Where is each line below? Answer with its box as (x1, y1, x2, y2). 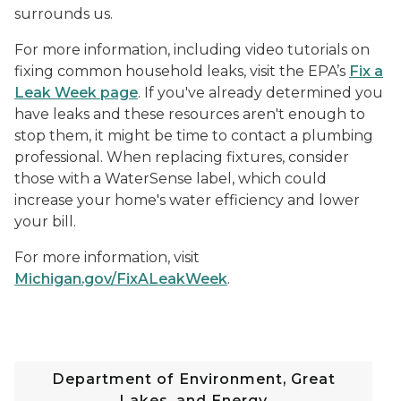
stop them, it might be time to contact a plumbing (14, 127, 373, 145)
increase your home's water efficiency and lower (14, 192, 360, 209)
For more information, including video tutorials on (14, 41, 370, 59)
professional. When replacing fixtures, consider (14, 149, 349, 166)
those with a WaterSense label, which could (14, 170, 327, 188)
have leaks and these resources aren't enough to (14, 106, 365, 124)
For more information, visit (14, 249, 200, 267)
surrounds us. (14, 5, 113, 23)
